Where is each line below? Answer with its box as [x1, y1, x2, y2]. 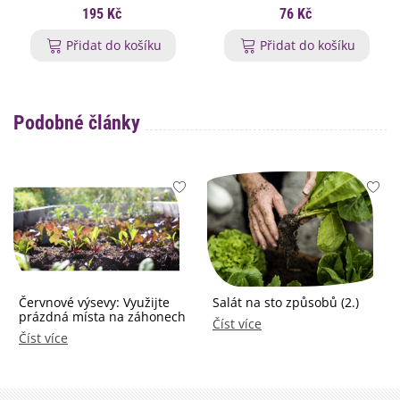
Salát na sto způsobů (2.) [212, 293, 359, 311]
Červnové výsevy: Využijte [19, 293, 170, 311]
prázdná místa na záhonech [19, 307, 186, 325]
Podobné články [13, 112, 140, 135]
